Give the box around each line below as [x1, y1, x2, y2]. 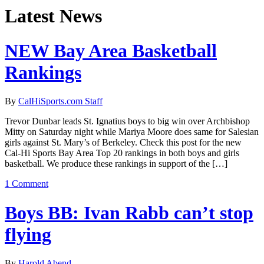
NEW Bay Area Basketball [5, 39, 217, 61]
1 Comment [5, 179, 48, 189]
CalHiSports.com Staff [18, 96, 103, 107]
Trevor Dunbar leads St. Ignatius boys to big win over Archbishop [5, 116, 250, 127]
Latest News [5, 5, 102, 27]
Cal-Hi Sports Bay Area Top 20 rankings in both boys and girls [5, 148, 239, 159]
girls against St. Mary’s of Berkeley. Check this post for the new [5, 137, 242, 148]
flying [5, 223, 51, 245]
